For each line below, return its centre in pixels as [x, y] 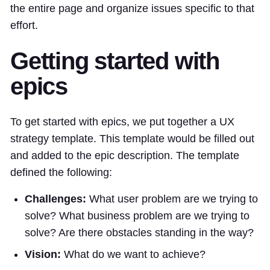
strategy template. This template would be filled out [132, 138]
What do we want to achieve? [133, 254]
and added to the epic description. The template [125, 155]
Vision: [43, 254]
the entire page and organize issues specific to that [132, 8]
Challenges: [55, 199]
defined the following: [61, 172]
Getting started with [115, 61]
